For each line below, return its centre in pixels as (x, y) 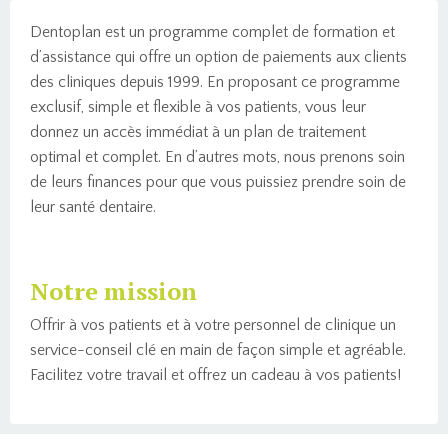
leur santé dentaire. (93, 206)
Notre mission (113, 290)
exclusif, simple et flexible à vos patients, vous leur (198, 106)
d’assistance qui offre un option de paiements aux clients (218, 56)
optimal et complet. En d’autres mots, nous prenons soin (217, 156)
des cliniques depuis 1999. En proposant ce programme (215, 81)
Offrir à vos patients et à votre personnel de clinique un (213, 324)
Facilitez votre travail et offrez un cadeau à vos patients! (215, 374)
